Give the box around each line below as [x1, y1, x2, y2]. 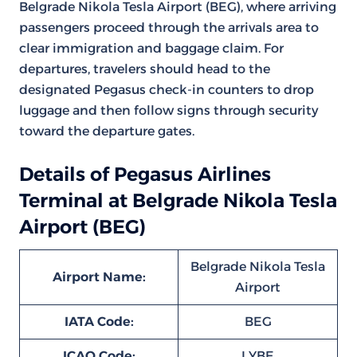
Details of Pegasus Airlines [19, 163, 271, 186]
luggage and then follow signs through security [19, 103, 319, 118]
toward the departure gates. [19, 124, 194, 139]
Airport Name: [52, 269, 146, 284]
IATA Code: [64, 314, 134, 329]
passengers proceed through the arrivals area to [19, 20, 319, 35]
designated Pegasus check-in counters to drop [19, 82, 314, 97]
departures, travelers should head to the [19, 61, 270, 76]
